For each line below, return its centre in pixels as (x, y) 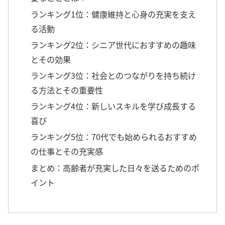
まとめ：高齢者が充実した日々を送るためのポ (115, 167)
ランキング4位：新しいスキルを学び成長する (114, 106)
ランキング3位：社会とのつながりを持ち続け (114, 75)
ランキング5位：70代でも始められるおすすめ (114, 137)
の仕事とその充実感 (67, 151)
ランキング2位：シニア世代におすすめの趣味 (114, 44)
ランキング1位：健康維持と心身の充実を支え (114, 14)
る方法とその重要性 (67, 90)
